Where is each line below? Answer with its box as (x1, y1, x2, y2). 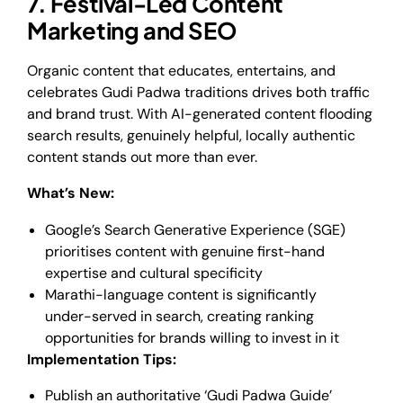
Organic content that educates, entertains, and (27, 60, 336, 80)
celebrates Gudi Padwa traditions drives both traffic (27, 82, 370, 102)
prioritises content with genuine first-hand (45, 241, 325, 261)
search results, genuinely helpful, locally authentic (27, 125, 355, 145)
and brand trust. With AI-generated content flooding (27, 103, 372, 123)
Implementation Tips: (27, 349, 176, 369)
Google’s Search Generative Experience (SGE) (45, 219, 345, 239)
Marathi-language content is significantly (45, 284, 317, 304)
